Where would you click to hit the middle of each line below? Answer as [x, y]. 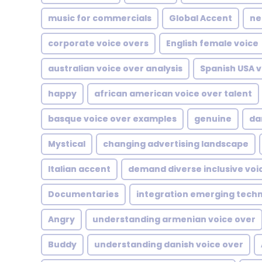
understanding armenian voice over [174, 219]
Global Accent [201, 18]
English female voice [212, 43]
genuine [213, 119]
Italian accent [79, 169]
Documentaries [83, 194]
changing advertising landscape [176, 144]
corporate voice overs [98, 43]
